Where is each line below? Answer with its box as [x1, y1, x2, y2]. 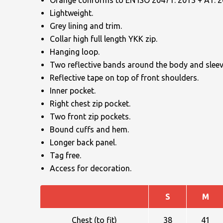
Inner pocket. [50, 86, 96, 96]
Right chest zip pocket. [50, 99, 130, 109]
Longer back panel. [50, 138, 116, 147]
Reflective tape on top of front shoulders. [50, 73, 199, 83]
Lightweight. [50, 8, 93, 18]
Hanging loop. [50, 47, 100, 57]
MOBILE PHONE [150, 172, 211, 182]
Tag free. [50, 151, 81, 160]
